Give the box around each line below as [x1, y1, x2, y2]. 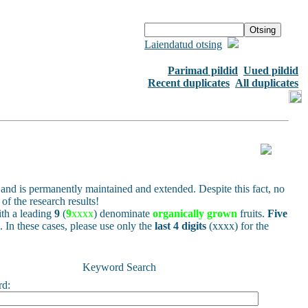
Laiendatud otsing [144, 38, 222, 50]
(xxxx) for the [206, 220, 269, 232]
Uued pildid [243, 65, 298, 76]
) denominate [93, 208, 153, 219]
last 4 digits [155, 220, 206, 232]
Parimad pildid [168, 65, 238, 76]
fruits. [237, 208, 267, 219]
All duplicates [235, 77, 298, 89]
